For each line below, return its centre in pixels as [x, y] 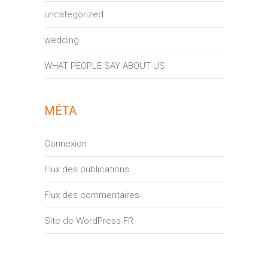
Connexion [66, 144]
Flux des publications [87, 170]
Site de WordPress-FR [89, 221]
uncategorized [74, 15]
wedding [62, 40]
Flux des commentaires [92, 195]
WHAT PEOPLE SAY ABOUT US [105, 66]
